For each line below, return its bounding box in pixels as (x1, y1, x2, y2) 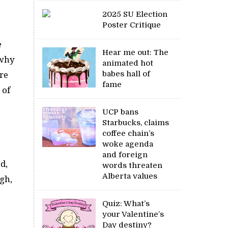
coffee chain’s (102, 128, 155, 138)
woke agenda (102, 139, 154, 149)
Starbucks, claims (102, 118, 169, 127)
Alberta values (102, 171, 160, 181)
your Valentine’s (102, 209, 164, 219)
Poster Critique (102, 20, 161, 30)
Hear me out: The (102, 47, 169, 57)
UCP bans (102, 107, 139, 117)
